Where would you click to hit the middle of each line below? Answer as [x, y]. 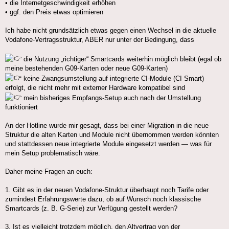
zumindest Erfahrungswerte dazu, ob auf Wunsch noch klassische [103, 199]
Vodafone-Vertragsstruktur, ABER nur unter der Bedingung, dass [100, 40]
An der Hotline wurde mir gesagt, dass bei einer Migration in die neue [107, 126]
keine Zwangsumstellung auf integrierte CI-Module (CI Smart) [113, 79]
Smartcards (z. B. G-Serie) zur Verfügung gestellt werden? [91, 209]
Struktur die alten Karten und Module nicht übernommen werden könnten [112, 135]
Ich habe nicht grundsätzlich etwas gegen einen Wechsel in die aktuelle [111, 31]
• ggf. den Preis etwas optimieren [54, 12]
